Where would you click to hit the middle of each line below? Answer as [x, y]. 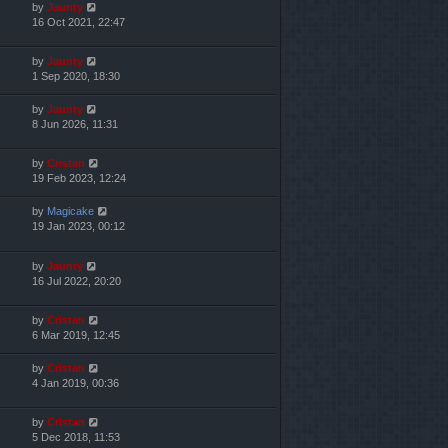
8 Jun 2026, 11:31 [75, 124]
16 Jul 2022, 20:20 [76, 280]
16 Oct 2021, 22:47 [78, 22]
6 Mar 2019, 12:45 [76, 334]
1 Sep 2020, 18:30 [76, 76]
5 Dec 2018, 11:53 [76, 436]
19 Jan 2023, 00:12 [78, 226]
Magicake [70, 211]
